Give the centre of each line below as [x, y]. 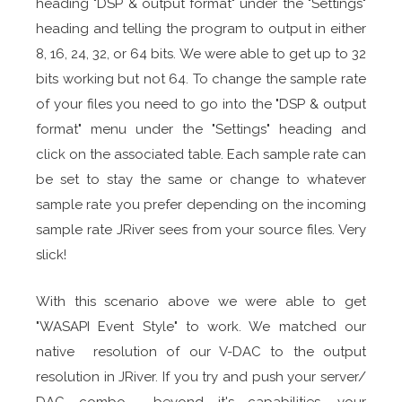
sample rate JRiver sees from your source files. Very [201, 229]
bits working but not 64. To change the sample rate [201, 79]
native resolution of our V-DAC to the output [201, 351]
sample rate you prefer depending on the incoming [201, 204]
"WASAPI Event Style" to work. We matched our [201, 326]
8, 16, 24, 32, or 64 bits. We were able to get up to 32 [201, 53]
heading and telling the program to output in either [201, 28]
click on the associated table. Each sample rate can [201, 154]
